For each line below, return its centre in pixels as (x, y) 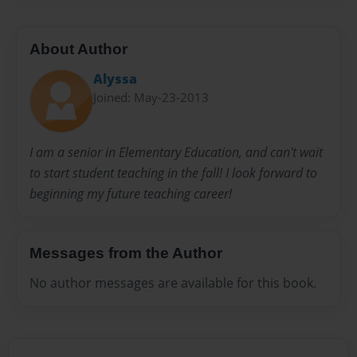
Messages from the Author (126, 253)
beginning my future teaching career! (131, 193)
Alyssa (115, 78)
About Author (78, 49)
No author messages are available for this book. (173, 283)
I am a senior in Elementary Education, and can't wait (176, 152)
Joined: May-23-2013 (151, 97)
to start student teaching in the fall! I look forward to (173, 173)
